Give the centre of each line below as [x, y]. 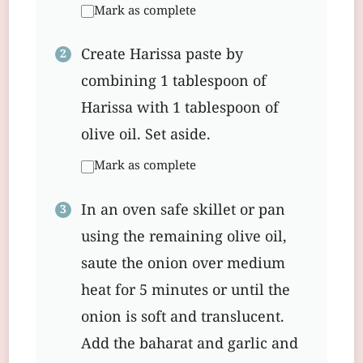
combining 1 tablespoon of [174, 83]
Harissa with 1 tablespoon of [180, 109]
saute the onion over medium [183, 264]
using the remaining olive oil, [184, 237]
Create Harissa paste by [162, 56]
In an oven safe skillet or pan [183, 211]
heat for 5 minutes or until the [186, 291]
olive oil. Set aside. [146, 136]
